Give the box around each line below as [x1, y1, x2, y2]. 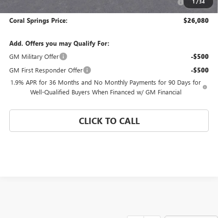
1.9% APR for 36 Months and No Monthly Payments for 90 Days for [10, 78, 201, 87]
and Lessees [75, 2, 110, 11]
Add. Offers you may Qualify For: [9, 39, 109, 48]
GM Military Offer [9, 52, 59, 61]
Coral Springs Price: [9, 16, 68, 25]
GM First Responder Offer [9, 66, 83, 74]
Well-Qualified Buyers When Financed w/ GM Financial [30, 88, 182, 96]
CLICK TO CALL [78, 115, 140, 127]
